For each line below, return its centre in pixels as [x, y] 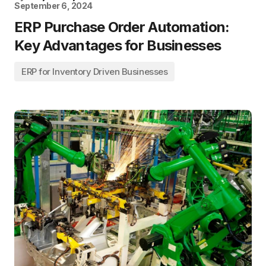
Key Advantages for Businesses [118, 45]
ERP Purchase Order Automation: [122, 27]
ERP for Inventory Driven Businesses [95, 72]
